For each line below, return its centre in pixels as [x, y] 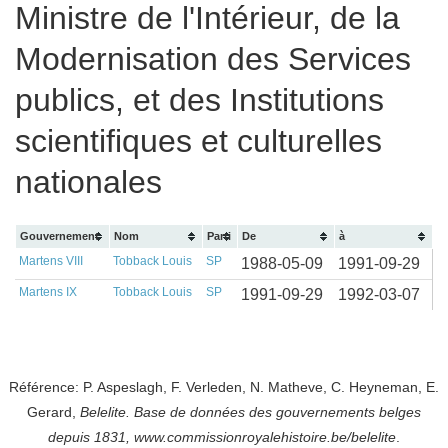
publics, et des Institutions [199, 100]
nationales [88, 182]
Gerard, [53, 412]
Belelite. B [111, 412]
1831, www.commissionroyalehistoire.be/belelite [245, 437]
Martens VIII [51, 261]
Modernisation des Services [213, 59]
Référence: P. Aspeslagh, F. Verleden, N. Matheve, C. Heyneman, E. [224, 387]
